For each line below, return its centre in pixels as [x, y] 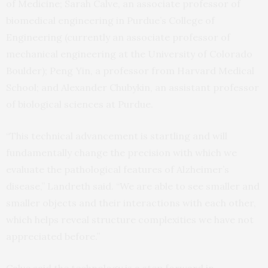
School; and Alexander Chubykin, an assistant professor [133, 88]
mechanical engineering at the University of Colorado [129, 54]
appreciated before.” [53, 237]
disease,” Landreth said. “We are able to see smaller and [133, 186]
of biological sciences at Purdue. [81, 104]
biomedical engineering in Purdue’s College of [110, 21]
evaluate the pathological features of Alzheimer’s [118, 170]
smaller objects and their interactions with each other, [131, 203]
